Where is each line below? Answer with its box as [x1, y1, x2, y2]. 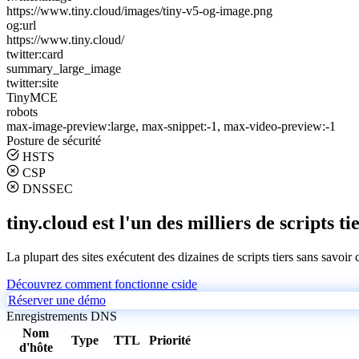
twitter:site [6, 75, 58, 90]
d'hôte [18, 340, 53, 354]
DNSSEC [22, 181, 73, 196]
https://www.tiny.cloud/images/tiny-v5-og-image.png [6, 3, 272, 18]
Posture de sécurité [6, 133, 101, 147]
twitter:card [6, 46, 63, 61]
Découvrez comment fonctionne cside [6, 276, 197, 291]
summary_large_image [6, 61, 121, 75]
